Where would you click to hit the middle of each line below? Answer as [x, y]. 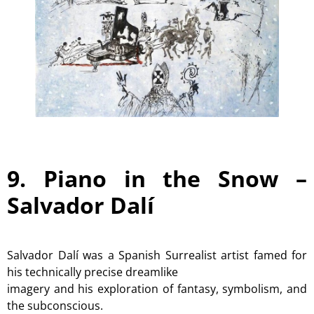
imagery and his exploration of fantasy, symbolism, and [157, 288]
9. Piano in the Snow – [157, 178]
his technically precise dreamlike [93, 272]
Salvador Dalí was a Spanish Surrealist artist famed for [157, 255]
